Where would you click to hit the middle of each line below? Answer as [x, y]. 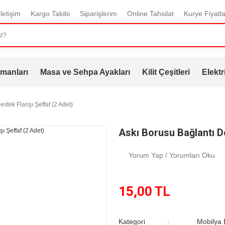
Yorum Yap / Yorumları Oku [172, 155]
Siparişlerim [98, 14]
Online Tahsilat [150, 14]
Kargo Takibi [50, 14]
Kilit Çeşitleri [166, 72]
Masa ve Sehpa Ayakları [85, 72]
